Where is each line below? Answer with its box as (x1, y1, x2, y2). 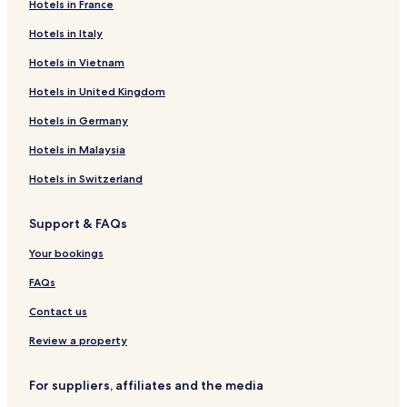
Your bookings (29, 245, 104, 260)
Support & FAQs (29, 214, 127, 232)
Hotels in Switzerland (29, 171, 143, 185)
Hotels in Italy (29, 25, 103, 40)
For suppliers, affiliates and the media (29, 376, 263, 393)
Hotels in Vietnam (29, 55, 124, 69)
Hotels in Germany (29, 113, 128, 127)
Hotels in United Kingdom (29, 84, 165, 98)
